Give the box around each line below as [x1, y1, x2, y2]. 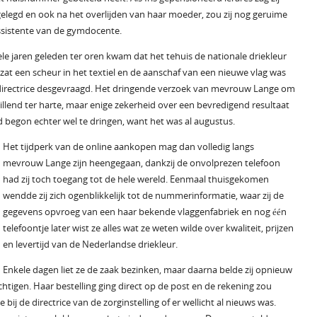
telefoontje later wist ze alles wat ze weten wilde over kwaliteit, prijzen [3, 221, 294, 234]
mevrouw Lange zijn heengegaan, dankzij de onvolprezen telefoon [3, 156, 280, 169]
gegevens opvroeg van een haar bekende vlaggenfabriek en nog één [3, 205, 287, 218]
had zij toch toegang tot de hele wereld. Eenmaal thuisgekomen [3, 173, 269, 185]
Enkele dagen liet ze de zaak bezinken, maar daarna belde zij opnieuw [3, 263, 292, 276]
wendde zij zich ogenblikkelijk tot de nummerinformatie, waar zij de [3, 189, 284, 202]
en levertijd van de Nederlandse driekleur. [3, 238, 178, 250]
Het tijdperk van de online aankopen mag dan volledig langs [3, 140, 254, 153]
